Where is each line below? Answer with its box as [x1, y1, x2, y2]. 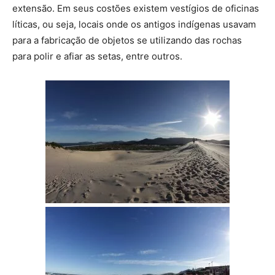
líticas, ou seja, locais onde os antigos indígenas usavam [12, 18, 256, 30]
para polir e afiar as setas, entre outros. [12, 50, 182, 62]
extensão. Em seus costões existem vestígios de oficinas [12, 2, 259, 14]
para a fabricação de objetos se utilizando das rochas [12, 34, 242, 46]
